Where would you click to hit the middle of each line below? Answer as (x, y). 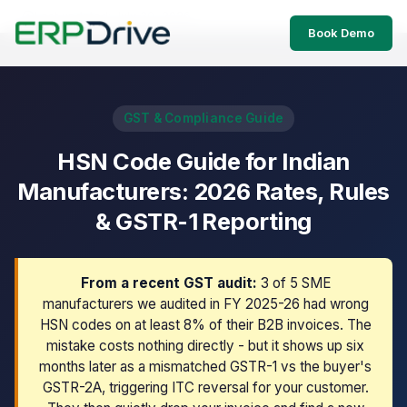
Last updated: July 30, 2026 (113, 16)
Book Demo (341, 32)
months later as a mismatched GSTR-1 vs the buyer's (205, 367)
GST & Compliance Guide (203, 118)
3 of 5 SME (293, 283)
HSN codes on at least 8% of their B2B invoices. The (205, 325)
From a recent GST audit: (169, 283)
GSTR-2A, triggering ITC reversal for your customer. (205, 387)
